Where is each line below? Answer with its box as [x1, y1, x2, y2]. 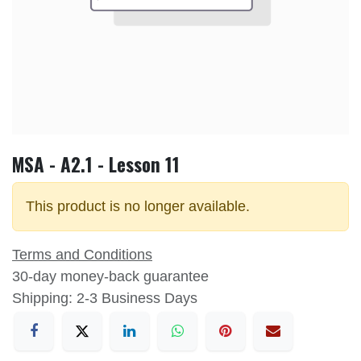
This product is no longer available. [26, 198, 250, 215]
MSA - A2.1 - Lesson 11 [12, 151, 180, 179]
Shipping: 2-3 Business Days [12, 290, 197, 307]
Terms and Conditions [12, 247, 152, 263]
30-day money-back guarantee [12, 268, 209, 285]
